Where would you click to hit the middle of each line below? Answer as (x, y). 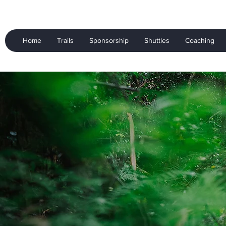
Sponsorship (109, 40)
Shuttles (157, 40)
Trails (65, 40)
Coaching (200, 40)
